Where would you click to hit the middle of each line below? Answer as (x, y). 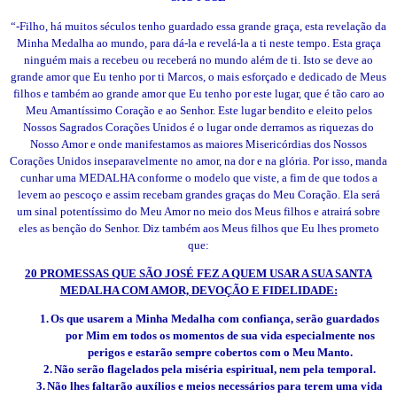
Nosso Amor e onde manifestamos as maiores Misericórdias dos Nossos (198, 144)
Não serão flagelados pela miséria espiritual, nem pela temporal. (214, 370)
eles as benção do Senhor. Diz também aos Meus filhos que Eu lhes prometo (198, 228)
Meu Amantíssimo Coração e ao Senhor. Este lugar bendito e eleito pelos (198, 110)
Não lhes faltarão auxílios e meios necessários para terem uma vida (214, 386)
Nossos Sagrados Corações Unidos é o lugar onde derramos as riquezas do (198, 127)
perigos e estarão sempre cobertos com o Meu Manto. (220, 353)
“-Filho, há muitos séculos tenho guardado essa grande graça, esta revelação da (198, 26)
